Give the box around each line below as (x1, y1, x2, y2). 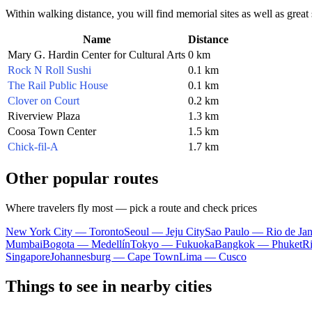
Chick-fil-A (8, 140, 58, 153)
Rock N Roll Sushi (8, 63, 91, 76)
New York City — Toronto (6, 225, 124, 237)
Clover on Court (8, 94, 79, 107)
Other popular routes (6, 169, 158, 187)
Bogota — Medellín (42, 237, 130, 250)
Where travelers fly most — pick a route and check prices (6, 201, 257, 214)
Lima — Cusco (179, 250, 247, 263)
